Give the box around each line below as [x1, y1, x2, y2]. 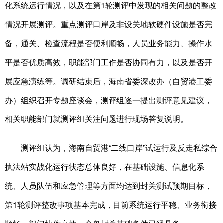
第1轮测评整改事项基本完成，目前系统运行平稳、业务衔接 [5, 199, 217, 211]
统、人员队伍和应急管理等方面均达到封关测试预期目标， [5, 180, 212, 192]
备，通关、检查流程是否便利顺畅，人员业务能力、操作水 [5, 37, 212, 49]
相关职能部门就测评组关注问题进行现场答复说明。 [5, 113, 188, 125]
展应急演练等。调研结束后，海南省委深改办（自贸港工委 [5, 75, 212, 87]
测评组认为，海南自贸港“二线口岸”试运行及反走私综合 [5, 142, 217, 154]
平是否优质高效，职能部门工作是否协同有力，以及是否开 [5, 56, 212, 68]
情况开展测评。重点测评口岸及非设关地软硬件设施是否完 [5, 18, 212, 30]
